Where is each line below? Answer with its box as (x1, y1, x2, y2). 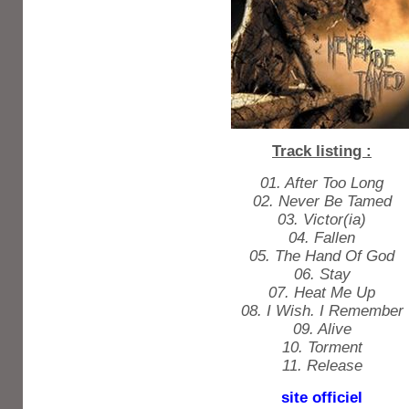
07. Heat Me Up (268, 284, 375, 301)
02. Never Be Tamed (252, 193, 392, 210)
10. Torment (281, 339, 362, 356)
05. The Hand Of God (249, 247, 394, 265)
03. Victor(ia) (278, 211, 366, 228)
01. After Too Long (260, 174, 383, 192)
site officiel (281, 389, 362, 406)
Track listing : (272, 142, 372, 160)
